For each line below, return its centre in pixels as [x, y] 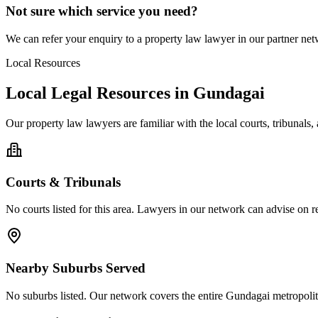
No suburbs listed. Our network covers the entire [116, 295]
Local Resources [43, 63]
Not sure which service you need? [102, 11]
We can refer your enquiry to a [75, 39]
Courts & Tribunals [63, 182]
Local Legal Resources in [97, 93]
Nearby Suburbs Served [76, 268]
